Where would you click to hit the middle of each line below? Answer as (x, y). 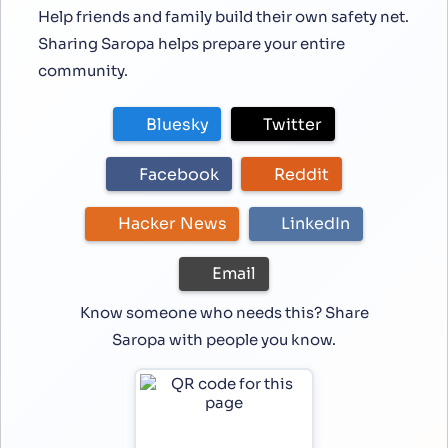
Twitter (293, 124)
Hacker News (172, 224)
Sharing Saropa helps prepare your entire (191, 44)
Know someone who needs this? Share (224, 312)
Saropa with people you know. (224, 339)
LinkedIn (316, 224)
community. (83, 71)
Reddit (301, 174)
